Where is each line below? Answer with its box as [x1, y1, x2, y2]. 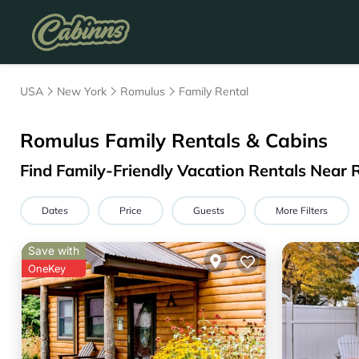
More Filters [276, 204, 328, 216]
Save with [28, 244, 79, 257]
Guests [193, 204, 224, 216]
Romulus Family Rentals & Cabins [20, 128, 328, 152]
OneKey [28, 262, 66, 275]
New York [57, 84, 107, 99]
